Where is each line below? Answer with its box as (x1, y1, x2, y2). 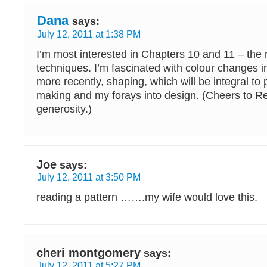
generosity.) (36, 103, 92, 115)
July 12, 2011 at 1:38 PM (37, 29, 141, 39)
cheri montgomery (36, 246, 141, 259)
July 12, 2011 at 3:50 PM (37, 172, 141, 182)
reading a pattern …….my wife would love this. (36, 191, 257, 203)
